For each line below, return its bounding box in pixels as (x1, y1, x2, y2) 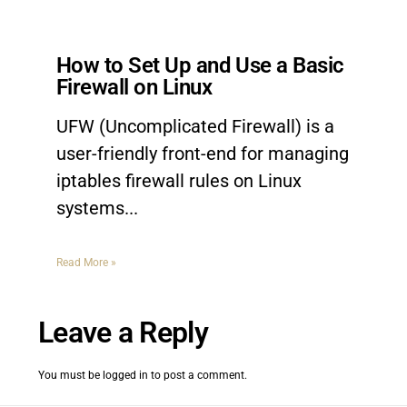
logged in (103, 369, 148, 382)
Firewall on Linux (56, 74, 213, 100)
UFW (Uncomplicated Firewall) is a (56, 115, 334, 137)
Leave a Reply (38, 315, 208, 350)
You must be (38, 369, 103, 382)
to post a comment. (148, 369, 247, 382)
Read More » (56, 256, 116, 269)
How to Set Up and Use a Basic (56, 53, 344, 78)
